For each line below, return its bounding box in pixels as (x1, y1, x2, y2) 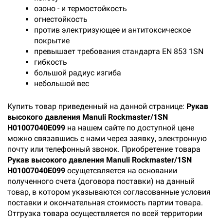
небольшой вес (34, 79, 89, 88)
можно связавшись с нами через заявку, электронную (7, 134, 207, 143)
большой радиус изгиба (34, 68, 121, 77)
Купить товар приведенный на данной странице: (7, 102, 186, 111)
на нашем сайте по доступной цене (65, 123, 194, 132)
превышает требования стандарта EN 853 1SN (34, 47, 203, 56)
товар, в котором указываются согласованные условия (7, 187, 211, 197)
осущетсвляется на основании (65, 166, 177, 175)
